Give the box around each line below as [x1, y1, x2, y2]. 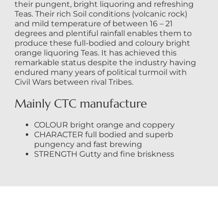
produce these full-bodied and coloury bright [14, 38, 190, 48]
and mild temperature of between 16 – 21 [14, 19, 173, 29]
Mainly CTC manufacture [14, 96, 147, 111]
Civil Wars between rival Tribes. [14, 77, 133, 87]
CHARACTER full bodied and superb [34, 130, 173, 140]
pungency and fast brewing [34, 140, 142, 149]
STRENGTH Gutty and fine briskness [34, 149, 174, 159]
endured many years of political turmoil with [14, 68, 187, 77]
